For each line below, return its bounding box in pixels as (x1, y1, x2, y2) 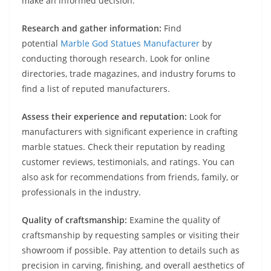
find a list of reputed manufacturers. (22, 83, 170, 95)
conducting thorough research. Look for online (22, 53, 210, 65)
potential (22, 38, 60, 50)
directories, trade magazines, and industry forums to (22, 68, 235, 80)
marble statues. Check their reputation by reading (22, 141, 225, 153)
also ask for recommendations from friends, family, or (22, 171, 239, 183)
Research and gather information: (22, 22, 162, 34)
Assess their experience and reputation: (22, 111, 187, 123)
